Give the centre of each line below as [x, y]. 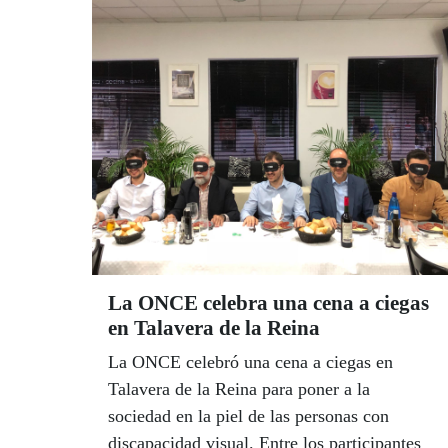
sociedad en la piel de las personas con [248, 415]
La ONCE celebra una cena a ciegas [268, 302]
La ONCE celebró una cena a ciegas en [250, 361]
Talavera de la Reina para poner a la [239, 388]
